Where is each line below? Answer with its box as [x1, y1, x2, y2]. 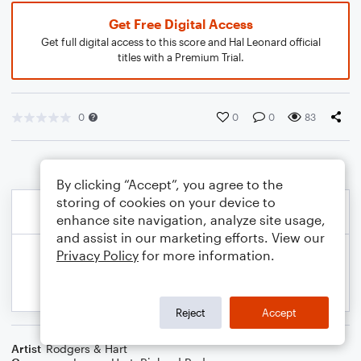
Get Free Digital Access [108, 16, 253, 31]
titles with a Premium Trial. [117, 51, 244, 64]
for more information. [139, 247, 275, 263]
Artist [11, 342, 41, 355]
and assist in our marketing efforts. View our [56, 230, 325, 245]
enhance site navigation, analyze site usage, [56, 212, 326, 227]
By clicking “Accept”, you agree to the [56, 176, 283, 192]
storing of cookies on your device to [56, 194, 276, 210]
